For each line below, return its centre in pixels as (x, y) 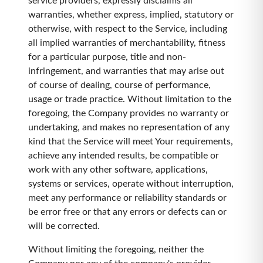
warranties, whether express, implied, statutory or (131, 15)
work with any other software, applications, (118, 170)
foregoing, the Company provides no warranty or (129, 113)
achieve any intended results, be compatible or (124, 156)
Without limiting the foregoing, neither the (116, 249)
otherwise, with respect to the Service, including (128, 29)
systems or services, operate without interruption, (131, 184)
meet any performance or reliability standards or (127, 198)
